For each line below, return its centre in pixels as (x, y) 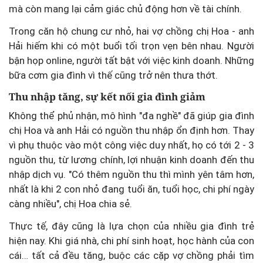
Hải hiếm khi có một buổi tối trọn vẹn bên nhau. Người (131, 46)
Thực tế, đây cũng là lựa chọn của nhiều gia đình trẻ (131, 226)
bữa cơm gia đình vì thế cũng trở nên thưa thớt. (113, 75)
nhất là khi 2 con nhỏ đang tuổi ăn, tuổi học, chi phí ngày (131, 189)
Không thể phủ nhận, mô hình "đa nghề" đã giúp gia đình (131, 115)
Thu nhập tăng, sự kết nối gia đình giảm (107, 97)
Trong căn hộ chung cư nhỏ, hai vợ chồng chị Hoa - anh (131, 31)
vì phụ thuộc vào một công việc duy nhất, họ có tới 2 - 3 (131, 145)
